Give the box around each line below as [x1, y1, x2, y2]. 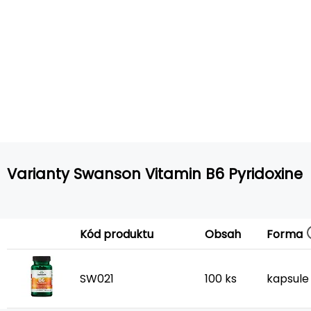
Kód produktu [80, 226, 153, 242]
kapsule [267, 271, 309, 287]
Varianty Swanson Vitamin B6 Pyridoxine [7, 163, 303, 184]
